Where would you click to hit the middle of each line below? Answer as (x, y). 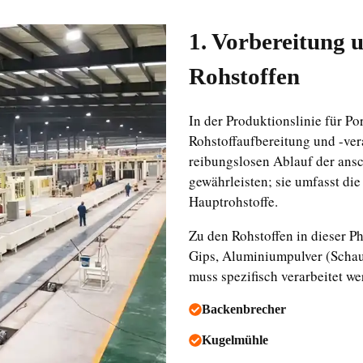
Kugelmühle (235, 340)
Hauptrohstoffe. (233, 201)
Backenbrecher (243, 309)
